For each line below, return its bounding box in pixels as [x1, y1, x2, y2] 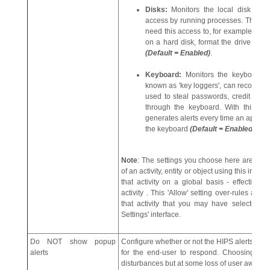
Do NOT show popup [30, 237, 116, 246]
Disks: [145, 5, 172, 14]
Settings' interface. [121, 210, 181, 219]
